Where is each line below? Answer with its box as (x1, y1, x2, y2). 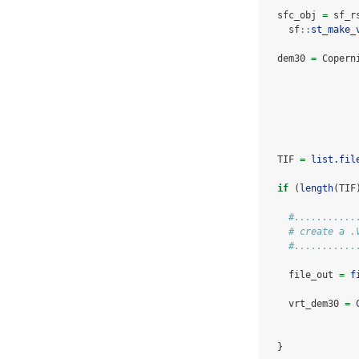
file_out (266, 269, 339, 281)
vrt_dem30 (266, 298, 345, 310)
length (300, 183, 333, 195)
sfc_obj (266, 10, 322, 22)
